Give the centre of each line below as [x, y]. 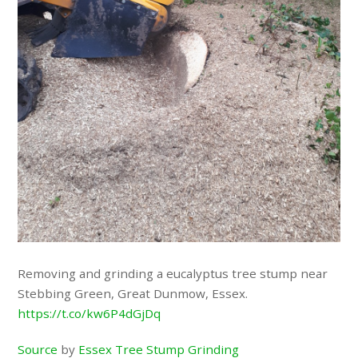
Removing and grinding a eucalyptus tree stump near [173, 273]
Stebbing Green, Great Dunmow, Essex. [133, 293]
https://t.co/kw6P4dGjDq [89, 313]
